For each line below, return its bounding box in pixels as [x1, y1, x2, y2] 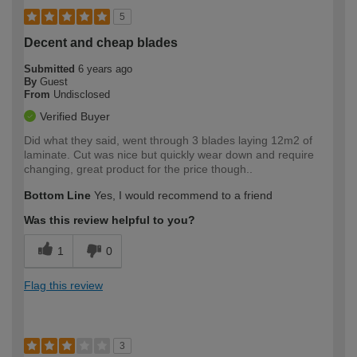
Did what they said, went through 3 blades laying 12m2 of [24, 133, 312, 147]
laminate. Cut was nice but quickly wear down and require [24, 147, 314, 161]
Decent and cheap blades [24, 35, 178, 49]
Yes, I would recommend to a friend [91, 188, 273, 202]
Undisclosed [53, 88, 110, 100]
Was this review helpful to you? [24, 213, 195, 226]
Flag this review [24, 278, 103, 292]
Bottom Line [24, 188, 91, 202]
